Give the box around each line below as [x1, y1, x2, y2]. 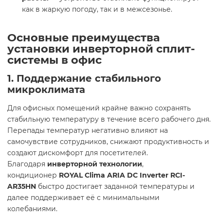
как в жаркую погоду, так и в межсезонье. [22, 5, 172, 14]
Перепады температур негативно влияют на [7, 126, 168, 135]
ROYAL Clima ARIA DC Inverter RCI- [59, 171, 185, 180]
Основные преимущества [7, 31, 160, 44]
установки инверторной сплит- [7, 42, 195, 55]
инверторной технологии [47, 160, 142, 168]
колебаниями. [7, 204, 57, 213]
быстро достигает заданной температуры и [36, 182, 195, 191]
